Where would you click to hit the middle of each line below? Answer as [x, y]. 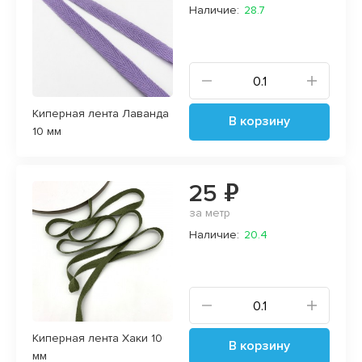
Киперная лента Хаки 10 [97, 338]
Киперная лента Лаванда [101, 113]
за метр [210, 213]
